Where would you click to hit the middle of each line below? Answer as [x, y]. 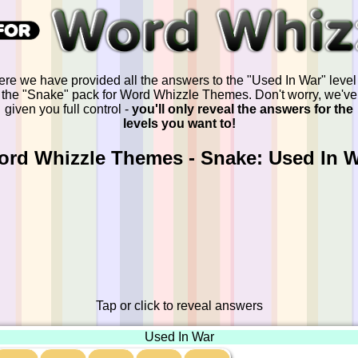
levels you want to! [179, 124]
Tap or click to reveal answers [179, 306]
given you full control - [68, 109]
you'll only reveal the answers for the [243, 109]
